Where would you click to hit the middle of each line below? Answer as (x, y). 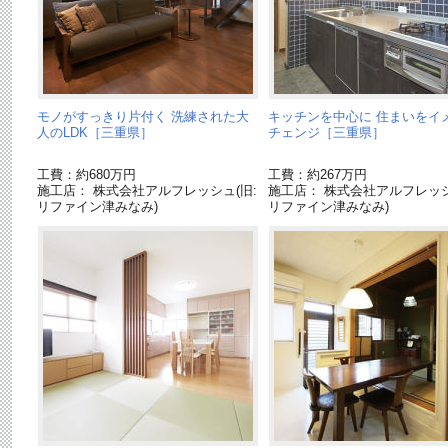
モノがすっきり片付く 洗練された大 (143, 116)
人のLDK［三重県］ (95, 132)
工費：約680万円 (86, 175)
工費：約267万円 (317, 175)
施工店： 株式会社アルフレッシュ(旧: (147, 191)
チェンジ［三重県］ (326, 132)
